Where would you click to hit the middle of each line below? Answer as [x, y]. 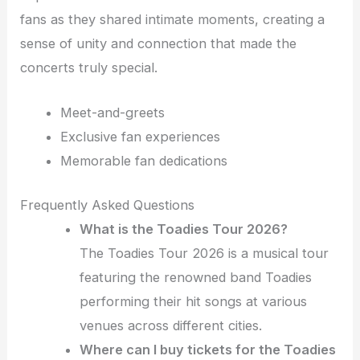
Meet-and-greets [112, 113]
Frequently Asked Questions [108, 205]
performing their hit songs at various [194, 301]
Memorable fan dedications [143, 161]
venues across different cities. [171, 325]
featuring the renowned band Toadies [196, 277]
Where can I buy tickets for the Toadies [208, 349]
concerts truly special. [89, 68]
